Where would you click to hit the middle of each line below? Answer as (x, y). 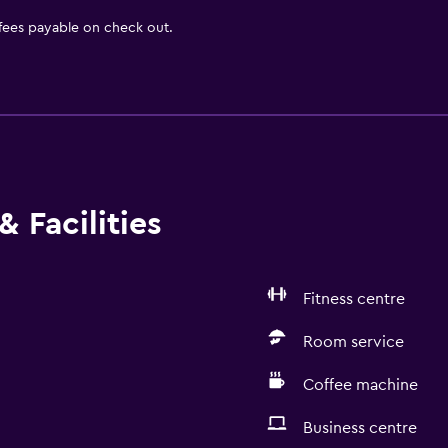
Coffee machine (360, 385)
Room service (353, 342)
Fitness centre (353, 299)
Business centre (359, 428)
